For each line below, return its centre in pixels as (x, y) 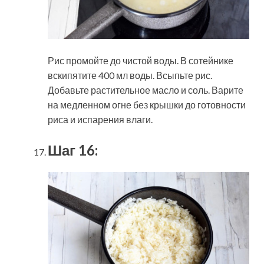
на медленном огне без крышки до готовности (147, 105)
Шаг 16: (73, 150)
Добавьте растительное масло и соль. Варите (146, 90)
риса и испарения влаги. (100, 120)
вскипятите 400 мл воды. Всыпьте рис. (130, 75)
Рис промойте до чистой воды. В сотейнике (141, 61)
